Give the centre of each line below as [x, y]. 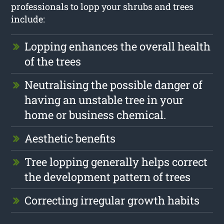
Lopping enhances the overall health [118, 46]
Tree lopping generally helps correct [116, 161]
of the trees [53, 61]
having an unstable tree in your [104, 99]
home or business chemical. [95, 114]
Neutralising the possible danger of [114, 84]
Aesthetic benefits [70, 138]
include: [28, 19]
